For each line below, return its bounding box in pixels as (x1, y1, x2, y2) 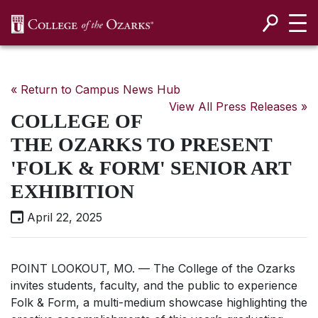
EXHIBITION (11, 180, 134, 202)
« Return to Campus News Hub (11, 82, 180, 97)
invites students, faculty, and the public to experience (11, 278, 297, 292)
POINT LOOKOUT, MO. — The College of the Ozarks (11, 261, 295, 275)
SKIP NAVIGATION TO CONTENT (65, 32, 269, 48)
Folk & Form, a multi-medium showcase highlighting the (11, 295, 307, 309)
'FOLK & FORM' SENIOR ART (11, 157, 291, 179)
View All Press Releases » (169, 99, 307, 114)
